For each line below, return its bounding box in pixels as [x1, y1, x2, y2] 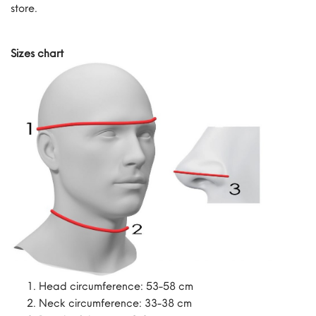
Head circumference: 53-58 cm [39, 279, 193, 293]
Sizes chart [11, 45, 63, 60]
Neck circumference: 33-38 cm [39, 296, 197, 310]
